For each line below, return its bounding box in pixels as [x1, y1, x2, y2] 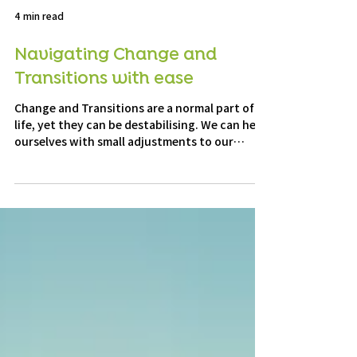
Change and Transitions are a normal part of [14, 139, 254, 155]
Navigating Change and [14, 84, 217, 106]
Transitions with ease [14, 108, 194, 130]
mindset [14, 189, 59, 206]
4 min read [14, 49, 64, 63]
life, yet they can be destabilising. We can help [14, 155, 266, 172]
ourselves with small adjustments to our [14, 172, 233, 189]
